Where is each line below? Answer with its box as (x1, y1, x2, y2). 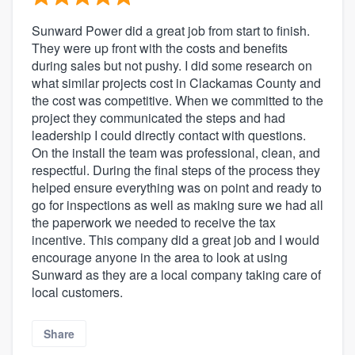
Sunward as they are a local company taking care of (32, 265, 321, 284)
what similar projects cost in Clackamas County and (32, 73, 321, 92)
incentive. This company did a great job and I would (32, 230, 319, 249)
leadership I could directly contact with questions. (32, 125, 306, 144)
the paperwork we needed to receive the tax (32, 212, 276, 231)
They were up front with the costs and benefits (32, 38, 288, 57)
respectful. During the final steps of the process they (32, 160, 320, 179)
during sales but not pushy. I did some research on (32, 55, 312, 74)
